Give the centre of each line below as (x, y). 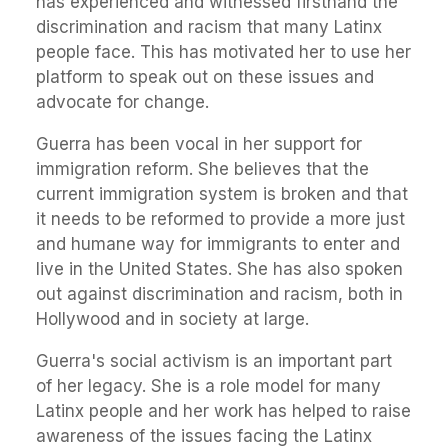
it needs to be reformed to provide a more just (220, 218)
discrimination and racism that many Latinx (209, 26)
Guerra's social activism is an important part (214, 360)
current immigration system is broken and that (222, 193)
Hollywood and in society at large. (172, 318)
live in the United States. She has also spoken (219, 268)
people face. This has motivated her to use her (223, 51)
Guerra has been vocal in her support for (199, 143)
